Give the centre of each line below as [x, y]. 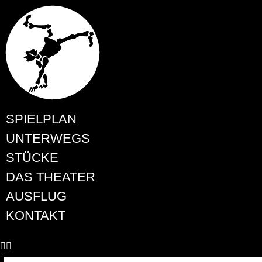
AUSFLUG [36, 196]
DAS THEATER [51, 177]
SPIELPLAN [41, 119]
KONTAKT [36, 216]
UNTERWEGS [48, 138]
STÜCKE [32, 158]
